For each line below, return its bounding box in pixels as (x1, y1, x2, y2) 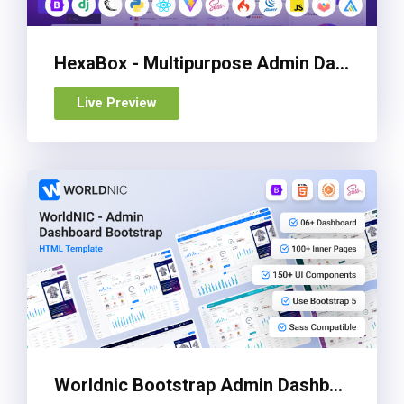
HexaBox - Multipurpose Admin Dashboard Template (335, 52, 349, 75)
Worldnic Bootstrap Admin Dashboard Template (329, 373, 343, 396)
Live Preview (77, 95, 157, 112)
